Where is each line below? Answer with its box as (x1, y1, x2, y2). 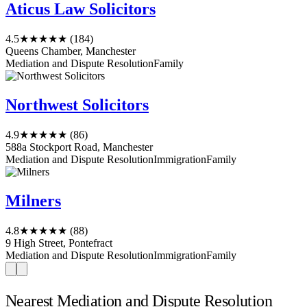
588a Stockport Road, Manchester (5, 141, 153, 153)
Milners (5, 191, 61, 210)
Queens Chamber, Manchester (5, 45, 136, 58)
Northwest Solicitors (5, 96, 149, 114)
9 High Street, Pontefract (5, 236, 112, 249)
